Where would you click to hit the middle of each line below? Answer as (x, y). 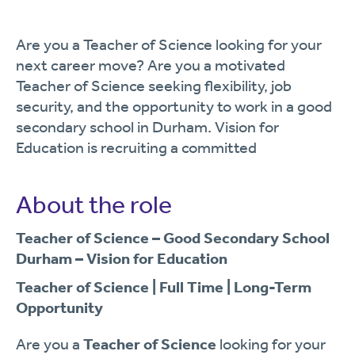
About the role (94, 204)
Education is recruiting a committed (136, 147)
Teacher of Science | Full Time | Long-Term (164, 287)
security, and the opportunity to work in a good (174, 106)
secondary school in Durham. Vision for (147, 127)
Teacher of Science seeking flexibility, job (154, 86)
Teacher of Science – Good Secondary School (173, 238)
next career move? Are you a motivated (151, 65)
